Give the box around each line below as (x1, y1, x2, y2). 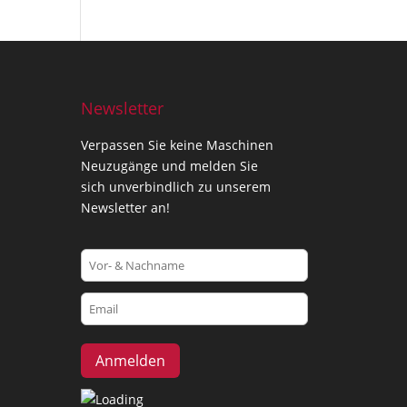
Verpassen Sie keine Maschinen (81, 135, 274, 154)
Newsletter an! (81, 198, 171, 216)
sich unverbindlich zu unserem (81, 177, 272, 195)
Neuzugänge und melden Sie (81, 156, 259, 174)
